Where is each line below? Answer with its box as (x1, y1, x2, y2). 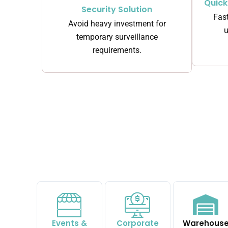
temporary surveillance (76, 32, 158, 42)
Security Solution (81, 3, 152, 15)
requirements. (92, 45, 141, 55)
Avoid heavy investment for (68, 18, 166, 28)
